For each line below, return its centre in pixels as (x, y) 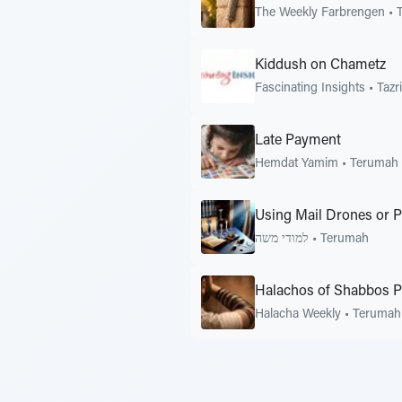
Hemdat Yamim (297, 164)
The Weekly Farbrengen (320, 13)
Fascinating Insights (310, 88)
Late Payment (298, 140)
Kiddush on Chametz (320, 65)
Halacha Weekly (298, 315)
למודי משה (282, 239)
